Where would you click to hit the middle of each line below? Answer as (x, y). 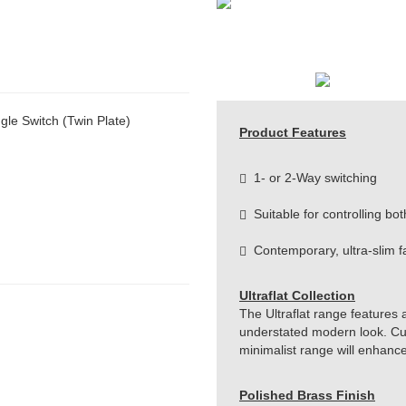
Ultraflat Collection (297, 296)
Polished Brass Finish (307, 396)
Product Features (293, 133)
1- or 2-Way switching (312, 178)
